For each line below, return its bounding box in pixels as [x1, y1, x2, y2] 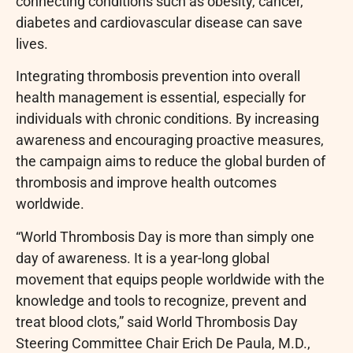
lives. [16, 35, 48, 52]
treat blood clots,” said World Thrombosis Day [16, 313, 298, 330]
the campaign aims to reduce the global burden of [16, 153, 325, 170]
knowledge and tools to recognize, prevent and [16, 292, 307, 309]
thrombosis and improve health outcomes [16, 174, 277, 191]
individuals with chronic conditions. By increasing [16, 110, 319, 128]
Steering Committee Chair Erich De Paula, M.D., [16, 334, 310, 351]
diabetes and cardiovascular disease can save [16, 13, 303, 31]
